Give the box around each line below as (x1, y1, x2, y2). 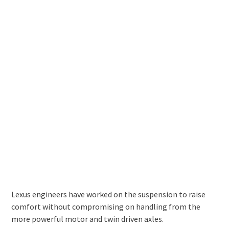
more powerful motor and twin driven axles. (11, 213, 164, 224)
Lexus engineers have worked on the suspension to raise (11, 189, 205, 199)
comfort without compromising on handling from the (11, 201, 200, 212)
